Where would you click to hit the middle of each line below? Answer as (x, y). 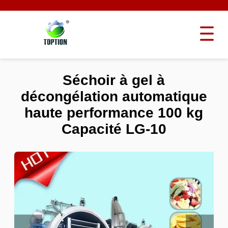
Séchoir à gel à (114, 80)
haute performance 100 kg (114, 113)
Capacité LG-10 (114, 129)
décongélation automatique (114, 97)
